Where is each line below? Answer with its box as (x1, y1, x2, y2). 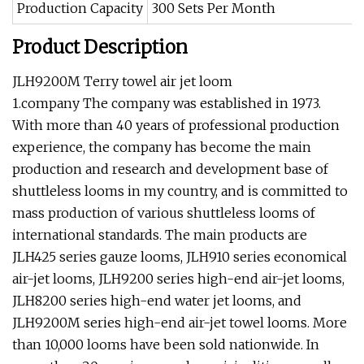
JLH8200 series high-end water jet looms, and (12, 292, 301, 309)
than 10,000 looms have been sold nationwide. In (12, 336, 319, 353)
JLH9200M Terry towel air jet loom (12, 72, 232, 89)
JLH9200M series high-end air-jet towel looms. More (12, 314, 347, 331)
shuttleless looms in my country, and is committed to (12, 182, 348, 199)
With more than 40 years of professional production (12, 116, 340, 133)
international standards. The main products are (12, 226, 307, 243)
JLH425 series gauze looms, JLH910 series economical (12, 248, 347, 265)
